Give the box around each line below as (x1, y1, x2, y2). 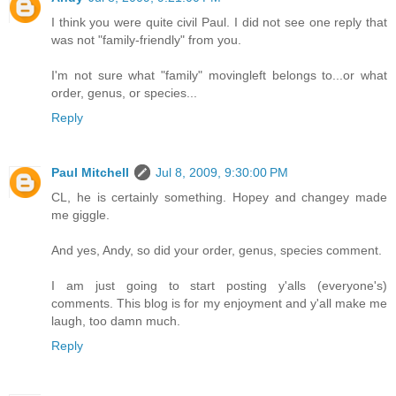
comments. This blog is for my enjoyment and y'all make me (51, 296, 387, 311)
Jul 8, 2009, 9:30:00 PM (156, 165, 288, 180)
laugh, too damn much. (51, 314, 180, 329)
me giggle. (51, 208, 110, 223)
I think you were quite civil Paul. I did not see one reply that (51, 15, 387, 30)
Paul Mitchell (51, 165, 129, 180)
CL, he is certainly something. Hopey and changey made (51, 190, 387, 205)
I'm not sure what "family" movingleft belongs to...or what (51, 68, 387, 83)
